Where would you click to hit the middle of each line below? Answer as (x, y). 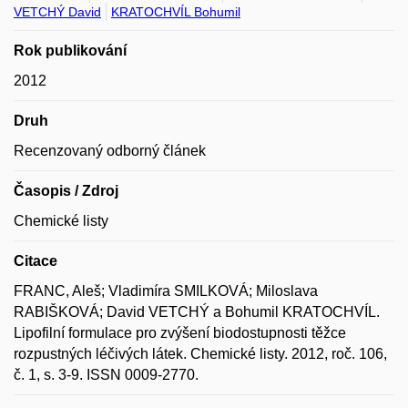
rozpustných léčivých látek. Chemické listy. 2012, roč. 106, (200, 354)
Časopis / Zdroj (66, 191)
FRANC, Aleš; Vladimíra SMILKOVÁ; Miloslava (166, 291)
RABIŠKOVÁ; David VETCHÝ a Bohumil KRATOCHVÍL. (197, 312)
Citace (36, 261)
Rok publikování (70, 51)
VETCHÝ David (57, 12)
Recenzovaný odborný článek (110, 151)
